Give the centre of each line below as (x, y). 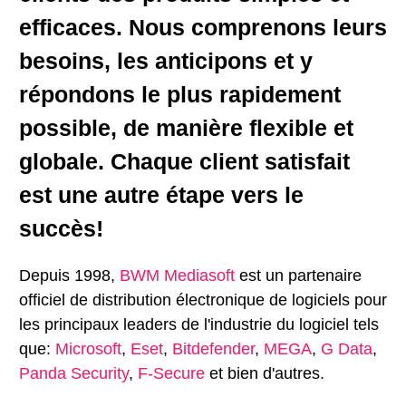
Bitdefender (213, 349)
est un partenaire (298, 275)
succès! (61, 228)
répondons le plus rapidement (180, 94)
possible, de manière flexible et (186, 128)
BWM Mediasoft (177, 275)
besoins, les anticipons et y (166, 61)
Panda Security (74, 373)
